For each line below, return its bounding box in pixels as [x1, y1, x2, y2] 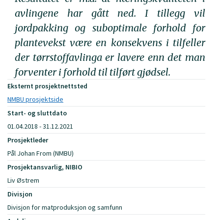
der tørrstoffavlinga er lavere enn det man [15, 51, 205, 63]
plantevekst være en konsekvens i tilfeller [15, 36, 205, 49]
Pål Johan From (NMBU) [7, 149, 74, 158]
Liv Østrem [7, 176, 39, 185]
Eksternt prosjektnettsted [7, 82, 87, 91]
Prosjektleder [7, 136, 48, 145]
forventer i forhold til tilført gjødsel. [15, 65, 170, 78]
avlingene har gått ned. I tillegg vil [15, 6, 205, 19]
